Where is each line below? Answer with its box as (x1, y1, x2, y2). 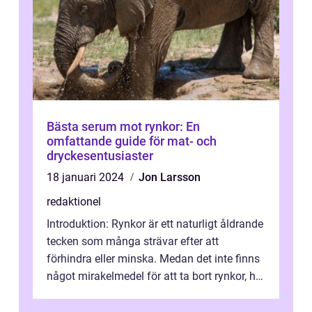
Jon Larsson (139, 171, 201, 184)
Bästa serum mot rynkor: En (47, 119, 200, 134)
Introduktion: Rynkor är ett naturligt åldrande (47, 217, 263, 231)
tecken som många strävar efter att (47, 235, 219, 248)
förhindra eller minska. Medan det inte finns (47, 252, 260, 265)
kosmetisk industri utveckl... (47, 287, 182, 300)
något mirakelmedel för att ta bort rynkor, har (47, 270, 265, 283)
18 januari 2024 (47, 171, 127, 184)
